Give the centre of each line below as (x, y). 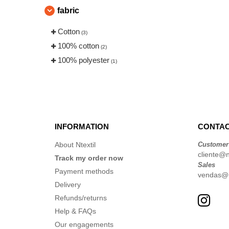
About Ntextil (75, 145)
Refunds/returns (81, 198)
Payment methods (84, 171)
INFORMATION (82, 127)
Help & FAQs (75, 211)
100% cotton (78, 46)
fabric (68, 10)
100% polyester (84, 60)
